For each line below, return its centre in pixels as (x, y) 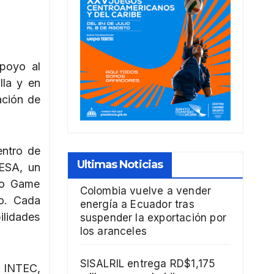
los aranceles (113, 231)
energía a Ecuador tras (137, 205)
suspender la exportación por (153, 218)
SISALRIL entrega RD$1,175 (148, 264)
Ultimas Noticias (120, 165)
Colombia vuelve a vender (146, 191)
